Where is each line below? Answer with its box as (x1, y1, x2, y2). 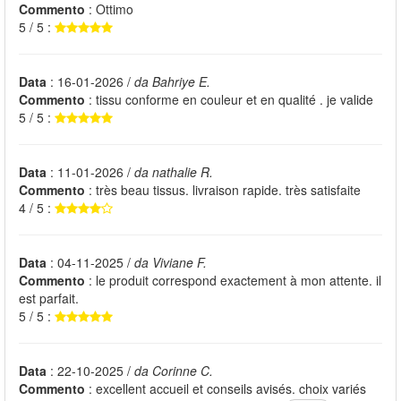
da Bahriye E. (134, 73, 210, 91)
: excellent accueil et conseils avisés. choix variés (85, 380, 366, 398)
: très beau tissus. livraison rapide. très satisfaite (85, 181, 361, 200)
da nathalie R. (134, 163, 213, 182)
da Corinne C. (134, 362, 213, 380)
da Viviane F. (134, 253, 207, 272)
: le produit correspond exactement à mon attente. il (85, 271, 381, 290)
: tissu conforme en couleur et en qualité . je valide (85, 90, 373, 109)
